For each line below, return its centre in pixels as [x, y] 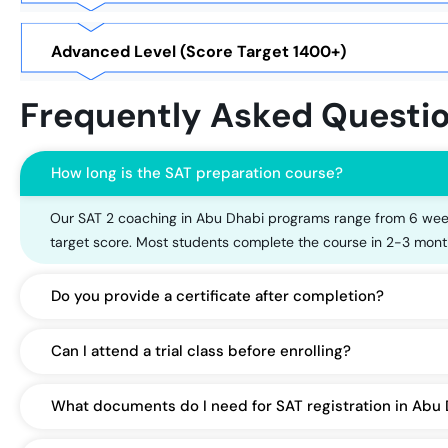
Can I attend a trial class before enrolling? [201, 351]
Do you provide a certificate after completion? [217, 296]
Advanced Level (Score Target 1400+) [198, 51]
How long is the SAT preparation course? [197, 173]
